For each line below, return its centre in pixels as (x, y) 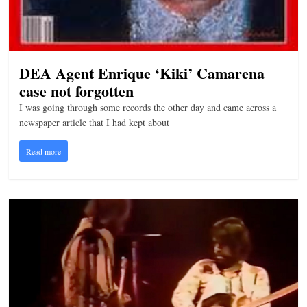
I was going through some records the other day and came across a (148, 107)
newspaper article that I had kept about (95, 122)
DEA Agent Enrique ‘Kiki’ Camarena (142, 73)
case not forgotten (77, 90)
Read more (44, 151)
